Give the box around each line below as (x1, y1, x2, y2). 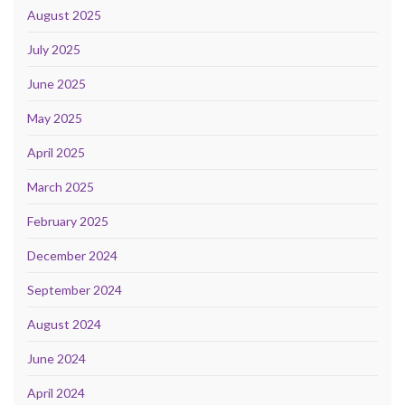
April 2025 (27, 144, 85, 160)
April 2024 (27, 384, 85, 400)
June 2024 (27, 350, 86, 366)
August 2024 (27, 316, 101, 332)
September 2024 (27, 281, 122, 297)
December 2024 (27, 247, 118, 263)
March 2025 (27, 178, 94, 194)
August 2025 (27, 6, 101, 23)
